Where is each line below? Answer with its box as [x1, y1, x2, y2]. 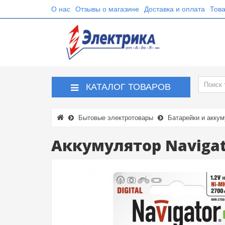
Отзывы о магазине [75, 5, 139, 13]
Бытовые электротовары [78, 114, 153, 122]
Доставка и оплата [144, 5, 205, 13]
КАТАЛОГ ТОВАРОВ [86, 82, 171, 92]
